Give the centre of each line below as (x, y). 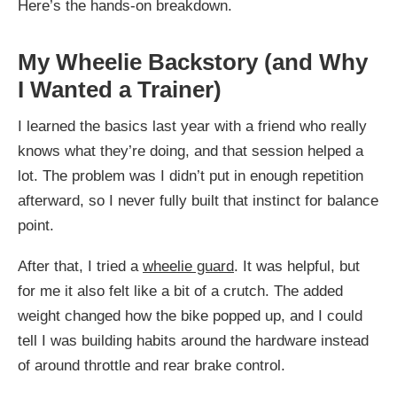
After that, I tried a (80, 267)
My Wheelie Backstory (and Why (193, 62)
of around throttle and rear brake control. (152, 366)
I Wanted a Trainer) (120, 90)
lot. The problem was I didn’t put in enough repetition (191, 176)
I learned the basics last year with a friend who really (192, 127)
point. (36, 226)
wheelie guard (188, 267)
